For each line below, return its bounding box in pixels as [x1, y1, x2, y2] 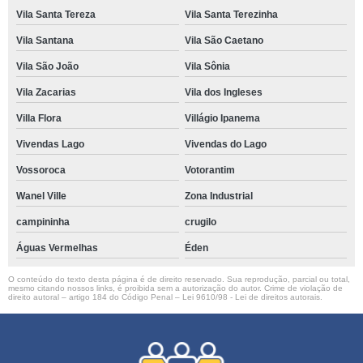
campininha [16, 216, 70, 228]
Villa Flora [16, 113, 62, 124]
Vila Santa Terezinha [184, 9, 278, 20]
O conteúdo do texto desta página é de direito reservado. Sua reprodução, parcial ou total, [8, 275, 350, 284]
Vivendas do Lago [184, 139, 267, 150]
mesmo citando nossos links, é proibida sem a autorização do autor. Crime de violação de [8, 284, 343, 293]
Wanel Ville [16, 190, 66, 202]
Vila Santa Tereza [16, 9, 96, 20]
